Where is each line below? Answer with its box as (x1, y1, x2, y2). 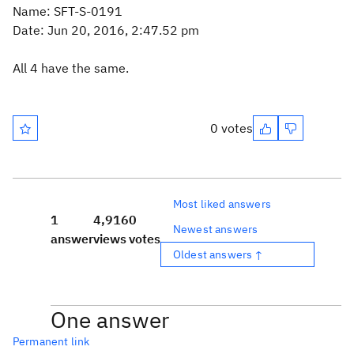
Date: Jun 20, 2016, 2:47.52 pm (13, 22, 199, 38)
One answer (51, 305, 169, 334)
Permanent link (13, 334, 90, 348)
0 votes (210, 120, 253, 136)
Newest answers (173, 221, 258, 236)
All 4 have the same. (13, 60, 129, 76)
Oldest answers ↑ (173, 247, 264, 262)
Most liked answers (173, 196, 271, 211)
